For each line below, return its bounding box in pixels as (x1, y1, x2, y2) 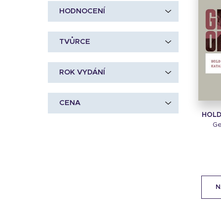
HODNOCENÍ (59, 7, 105, 15)
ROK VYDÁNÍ (59, 69, 105, 76)
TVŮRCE (59, 38, 90, 45)
